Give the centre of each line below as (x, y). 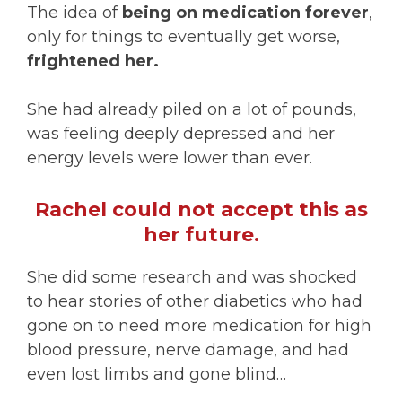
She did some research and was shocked (192, 277)
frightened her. (93, 61)
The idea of (74, 13)
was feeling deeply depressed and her (181, 134)
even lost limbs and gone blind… (157, 374)
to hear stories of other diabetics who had (195, 301)
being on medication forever (245, 13)
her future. (201, 235)
